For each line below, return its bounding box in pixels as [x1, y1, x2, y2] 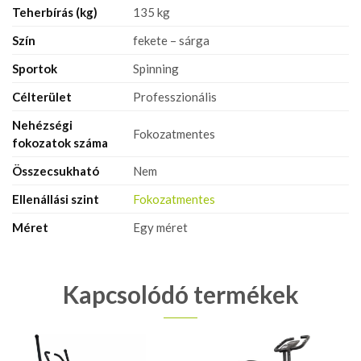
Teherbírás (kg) [12, 4, 98, 19]
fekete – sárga [133, 32, 210, 48]
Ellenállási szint [12, 191, 99, 206]
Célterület [12, 89, 72, 104]
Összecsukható [12, 163, 99, 178]
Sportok [12, 60, 57, 76]
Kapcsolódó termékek [62, 279, 299, 309]
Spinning [133, 60, 179, 76]
